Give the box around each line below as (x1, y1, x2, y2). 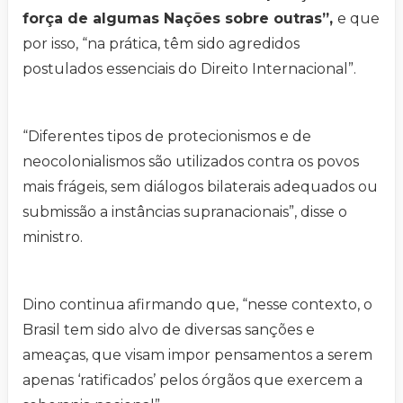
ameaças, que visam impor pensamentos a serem (22, 346, 372, 364)
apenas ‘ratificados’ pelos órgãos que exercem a (22, 372, 363, 390)
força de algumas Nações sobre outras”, (22, 10, 337, 28)
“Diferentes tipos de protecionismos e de (22, 128, 311, 146)
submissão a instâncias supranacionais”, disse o (22, 203, 347, 221)
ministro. (22, 228, 83, 246)
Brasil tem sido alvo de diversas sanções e (22, 321, 315, 339)
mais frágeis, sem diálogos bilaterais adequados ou (22, 178, 378, 196)
